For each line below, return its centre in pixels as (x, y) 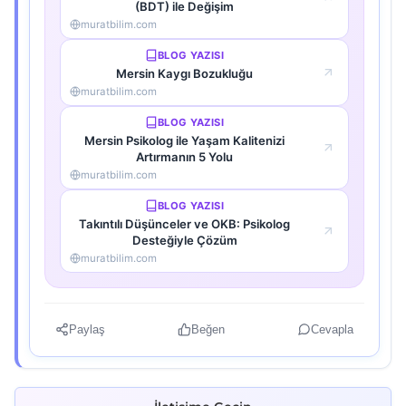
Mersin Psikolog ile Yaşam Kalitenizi (184, 140)
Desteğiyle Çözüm (184, 240)
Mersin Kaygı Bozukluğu (184, 73)
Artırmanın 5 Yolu (184, 156)
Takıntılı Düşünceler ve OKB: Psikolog (184, 223)
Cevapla (332, 329)
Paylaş (87, 329)
